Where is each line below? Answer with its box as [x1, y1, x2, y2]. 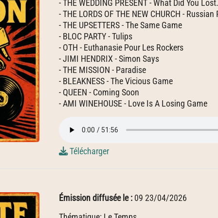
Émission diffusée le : [59, 193, 134, 203]
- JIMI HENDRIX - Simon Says [59, 54, 159, 64]
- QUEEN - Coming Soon [59, 87, 139, 97]
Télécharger [68, 146, 109, 156]
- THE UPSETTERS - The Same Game [59, 20, 182, 30]
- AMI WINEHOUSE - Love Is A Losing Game [59, 98, 207, 109]
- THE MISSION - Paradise [59, 65, 146, 75]
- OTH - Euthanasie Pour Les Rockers [59, 42, 183, 53]
